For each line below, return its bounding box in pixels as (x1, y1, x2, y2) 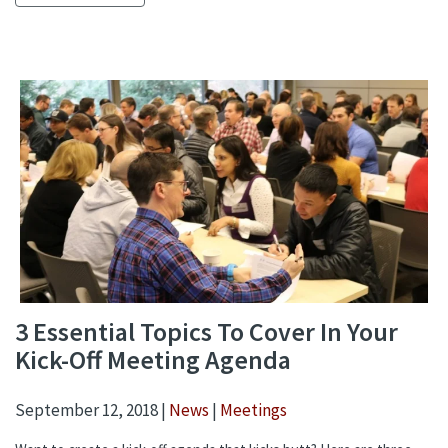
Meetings (220, 399, 287, 422)
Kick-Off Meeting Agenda (15, 343, 291, 377)
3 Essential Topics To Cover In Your (15, 315, 398, 349)
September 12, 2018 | (15, 399, 169, 422)
